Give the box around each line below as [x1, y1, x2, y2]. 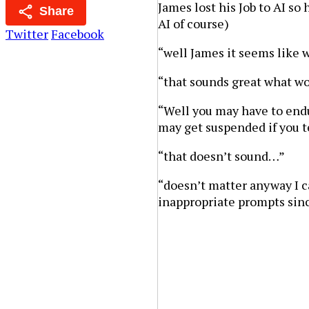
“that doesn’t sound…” [158, 147, 286, 164]
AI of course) [158, 14, 230, 32]
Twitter [6, 26, 48, 43]
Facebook [51, 26, 104, 43]
